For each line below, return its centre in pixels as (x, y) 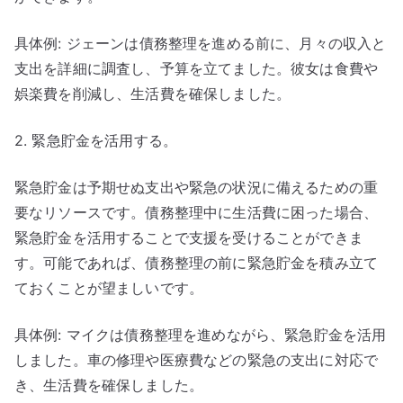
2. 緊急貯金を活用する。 (96, 140)
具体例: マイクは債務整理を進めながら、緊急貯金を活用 (201, 335)
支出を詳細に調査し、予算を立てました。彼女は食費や (197, 68)
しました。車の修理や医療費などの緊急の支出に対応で (197, 360)
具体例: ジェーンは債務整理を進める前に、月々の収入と (201, 43)
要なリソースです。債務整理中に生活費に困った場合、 (197, 212)
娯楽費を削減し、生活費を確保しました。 (153, 94)
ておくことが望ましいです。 (109, 288)
